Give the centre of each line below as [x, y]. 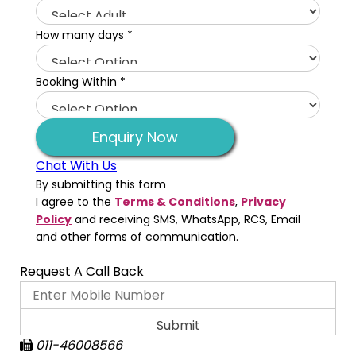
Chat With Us [76, 166]
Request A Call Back [82, 271]
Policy [54, 219]
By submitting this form [101, 184]
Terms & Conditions [175, 202]
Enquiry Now [135, 137]
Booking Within [78, 82]
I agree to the [75, 202]
